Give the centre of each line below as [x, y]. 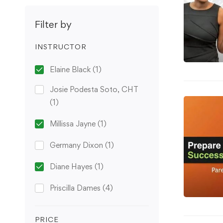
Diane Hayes [72, 167]
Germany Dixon [77, 145]
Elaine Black [71, 70]
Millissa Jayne [74, 124]
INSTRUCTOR [61, 47]
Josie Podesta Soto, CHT [94, 90]
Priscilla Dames [76, 188]
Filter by [53, 25]
